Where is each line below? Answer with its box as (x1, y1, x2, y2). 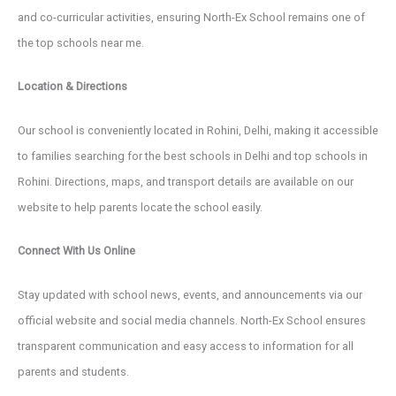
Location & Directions (18, 80, 127, 94)
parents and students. (18, 364, 129, 378)
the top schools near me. (18, 35, 144, 49)
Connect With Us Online (18, 244, 135, 258)
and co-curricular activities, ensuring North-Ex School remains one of (18, 10, 365, 24)
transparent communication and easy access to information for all (18, 339, 354, 353)
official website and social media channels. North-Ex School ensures (18, 313, 366, 327)
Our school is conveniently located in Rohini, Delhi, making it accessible (18, 123, 378, 137)
